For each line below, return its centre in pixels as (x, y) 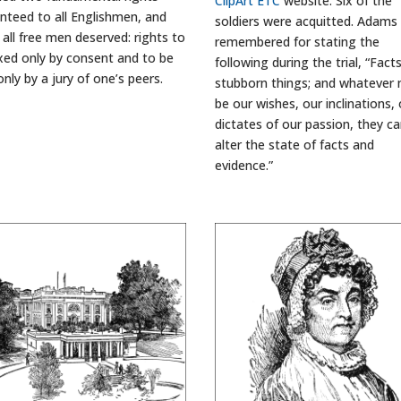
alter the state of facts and (295, 144)
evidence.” (244, 165)
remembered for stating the (298, 41)
